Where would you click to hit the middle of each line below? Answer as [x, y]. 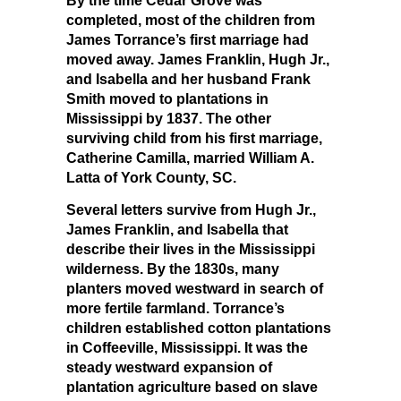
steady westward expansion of [169, 367]
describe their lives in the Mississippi [191, 249]
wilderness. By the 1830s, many [173, 269]
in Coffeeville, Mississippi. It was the [187, 347]
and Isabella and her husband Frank [188, 79]
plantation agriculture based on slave [192, 387]
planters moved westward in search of [195, 288]
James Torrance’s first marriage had [188, 39]
